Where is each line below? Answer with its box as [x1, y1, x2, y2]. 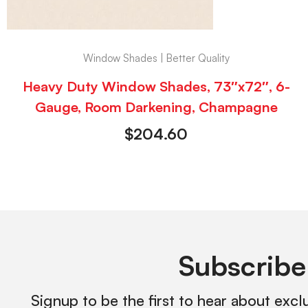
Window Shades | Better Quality [82, 51, 230, 65]
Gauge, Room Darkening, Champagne [34, 98, 278, 116]
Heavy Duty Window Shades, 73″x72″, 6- [22, 78, 290, 96]
